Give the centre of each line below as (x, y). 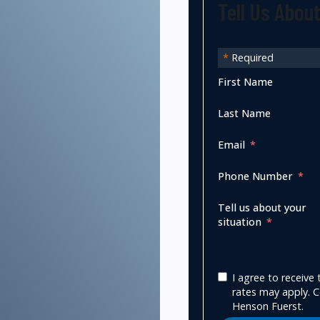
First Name (245, 81)
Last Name (244, 113)
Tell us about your (262, 207)
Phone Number (255, 176)
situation (240, 221)
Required (251, 57)
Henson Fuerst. (268, 306)
